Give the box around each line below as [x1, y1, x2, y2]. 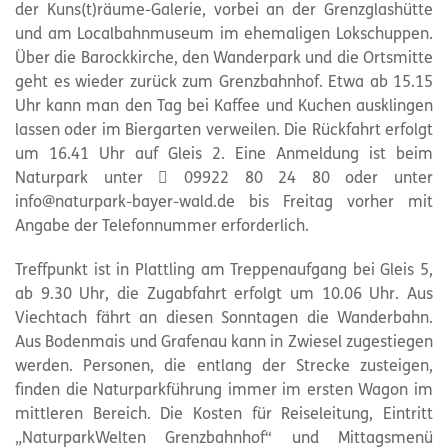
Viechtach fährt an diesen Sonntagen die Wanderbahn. [15, 310, 433, 327]
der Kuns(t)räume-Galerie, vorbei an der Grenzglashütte [15, 2, 433, 19]
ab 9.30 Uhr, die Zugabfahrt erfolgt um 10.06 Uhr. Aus [15, 286, 433, 303]
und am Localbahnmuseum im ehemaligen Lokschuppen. [15, 26, 433, 43]
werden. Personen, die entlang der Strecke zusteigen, [15, 358, 433, 375]
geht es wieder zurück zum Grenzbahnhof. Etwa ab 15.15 [15, 74, 433, 91]
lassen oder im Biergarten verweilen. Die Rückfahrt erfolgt [15, 122, 433, 139]
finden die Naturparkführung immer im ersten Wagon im [15, 382, 433, 399]
